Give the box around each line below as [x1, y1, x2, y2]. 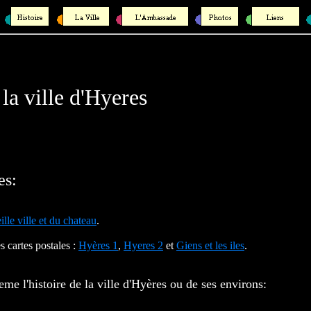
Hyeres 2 [124, 239, 163, 251]
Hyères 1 [78, 239, 118, 251]
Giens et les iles [176, 239, 244, 251]
